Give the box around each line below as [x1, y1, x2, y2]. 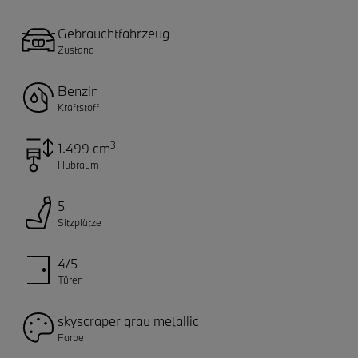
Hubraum [58, 157, 99, 171]
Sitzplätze [58, 215, 101, 229]
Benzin [58, 82, 98, 99]
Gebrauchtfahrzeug [58, 24, 169, 42]
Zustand [58, 42, 94, 56]
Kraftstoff [58, 100, 99, 113]
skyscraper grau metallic [58, 312, 199, 329]
